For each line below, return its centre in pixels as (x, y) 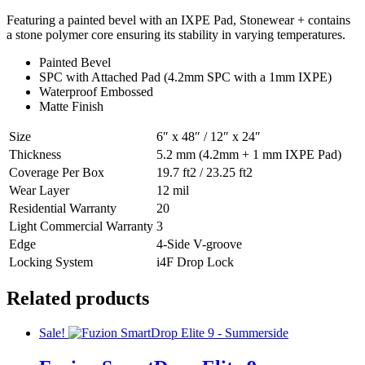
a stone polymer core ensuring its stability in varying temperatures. (176, 34)
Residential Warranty (63, 208)
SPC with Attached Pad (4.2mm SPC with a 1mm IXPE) (185, 77)
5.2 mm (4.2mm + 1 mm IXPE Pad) (249, 154)
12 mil (173, 190)
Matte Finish (71, 106)
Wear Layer (39, 190)
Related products (78, 299)
